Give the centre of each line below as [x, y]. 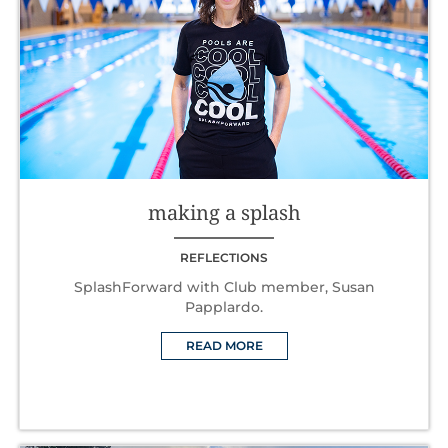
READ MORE [224, 345]
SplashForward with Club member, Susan [224, 286]
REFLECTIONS [224, 257]
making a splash [224, 212]
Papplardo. [224, 306]
